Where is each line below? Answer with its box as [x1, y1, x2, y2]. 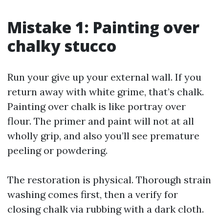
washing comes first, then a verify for [7, 188, 178, 200]
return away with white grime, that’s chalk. [7, 86, 204, 98]
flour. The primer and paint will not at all [7, 115, 194, 127]
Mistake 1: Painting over [7, 17, 199, 38]
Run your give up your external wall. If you [7, 71, 201, 83]
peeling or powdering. [7, 144, 108, 156]
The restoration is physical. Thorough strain [7, 174, 211, 186]
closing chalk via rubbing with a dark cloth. [7, 203, 204, 215]
